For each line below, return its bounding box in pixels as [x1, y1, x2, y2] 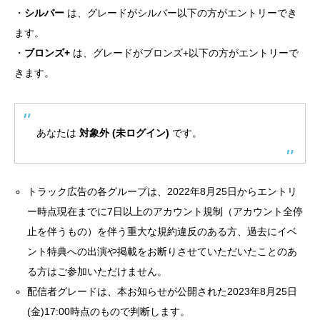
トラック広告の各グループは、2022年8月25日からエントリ [27, 185, 298, 197]
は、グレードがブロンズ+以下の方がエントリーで [70, 46, 299, 59]
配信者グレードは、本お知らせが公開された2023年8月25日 [27, 285, 298, 297]
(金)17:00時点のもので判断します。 [27, 305, 191, 317]
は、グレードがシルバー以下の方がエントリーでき [64, 6, 297, 19]
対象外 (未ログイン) [79, 126, 169, 139]
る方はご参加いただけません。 [27, 265, 168, 277]
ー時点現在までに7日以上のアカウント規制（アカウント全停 [27, 205, 304, 217]
